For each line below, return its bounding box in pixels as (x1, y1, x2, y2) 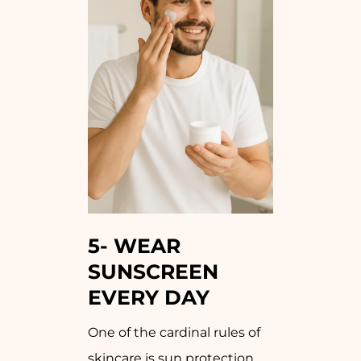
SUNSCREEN (88, 259, 218, 284)
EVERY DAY (88, 284, 210, 309)
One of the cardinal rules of (88, 324, 260, 340)
